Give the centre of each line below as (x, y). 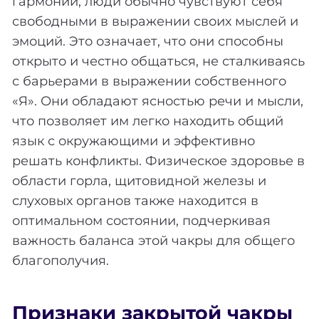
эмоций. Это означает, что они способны (148, 41)
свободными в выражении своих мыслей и (155, 21)
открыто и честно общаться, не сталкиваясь (158, 61)
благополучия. (61, 260)
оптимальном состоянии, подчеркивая (141, 220)
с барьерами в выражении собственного (149, 81)
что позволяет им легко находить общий (148, 121)
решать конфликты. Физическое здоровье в (158, 161)
